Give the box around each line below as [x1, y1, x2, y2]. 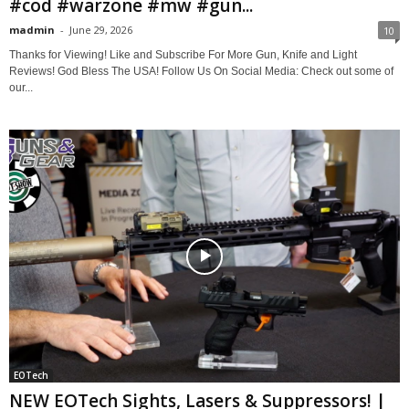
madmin [9, 23, 55, 37]
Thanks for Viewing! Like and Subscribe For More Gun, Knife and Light [9, 48, 357, 62]
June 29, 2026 [69, 23, 132, 37]
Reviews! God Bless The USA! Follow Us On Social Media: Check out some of [9, 65, 393, 79]
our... [9, 81, 33, 95]
